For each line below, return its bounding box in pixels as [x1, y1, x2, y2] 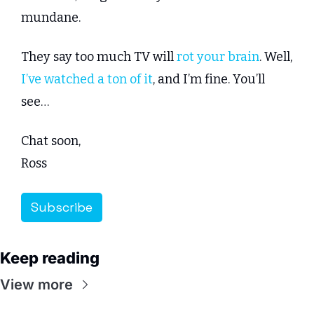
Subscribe [31, 199, 93, 216]
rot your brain [177, 49, 259, 65]
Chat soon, [21, 133, 81, 149]
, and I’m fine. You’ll [153, 71, 265, 88]
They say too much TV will [21, 49, 177, 65]
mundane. [21, 10, 81, 26]
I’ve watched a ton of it [21, 71, 153, 88]
